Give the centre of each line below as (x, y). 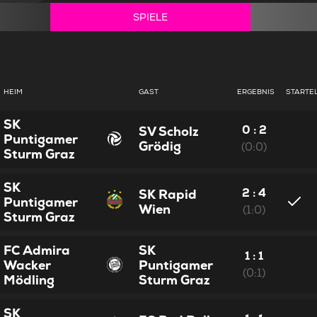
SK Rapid (168, 194)
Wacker (28, 265)
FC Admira (37, 250)
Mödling (29, 279)
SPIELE (150, 17)
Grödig (160, 146)
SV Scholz (169, 131)
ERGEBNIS (256, 91)
